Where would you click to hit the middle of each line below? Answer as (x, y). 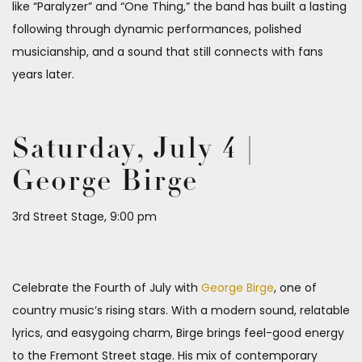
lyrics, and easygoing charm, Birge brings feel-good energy (178, 333)
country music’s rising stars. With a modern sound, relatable (181, 311)
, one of (295, 288)
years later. (43, 75)
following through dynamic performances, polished (157, 29)
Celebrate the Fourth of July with (107, 288)
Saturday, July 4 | (133, 151)
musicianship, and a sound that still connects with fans (168, 52)
